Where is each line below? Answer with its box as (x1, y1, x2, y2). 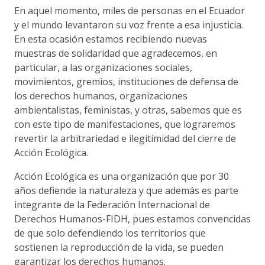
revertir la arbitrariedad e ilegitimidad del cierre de (14, 131, 236, 145)
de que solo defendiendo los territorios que (14, 226, 206, 240)
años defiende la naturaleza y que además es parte (14, 183, 238, 197)
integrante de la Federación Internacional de (14, 198, 210, 211)
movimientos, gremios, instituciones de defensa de (14, 75, 238, 88)
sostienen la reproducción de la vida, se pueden (14, 240, 224, 254)
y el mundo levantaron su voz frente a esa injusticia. (14, 18, 243, 31)
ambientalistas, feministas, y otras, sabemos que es (14, 103, 242, 117)
